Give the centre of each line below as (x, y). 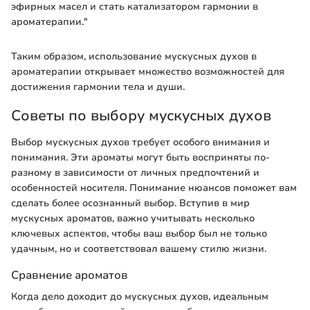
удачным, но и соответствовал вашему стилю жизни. (139, 248)
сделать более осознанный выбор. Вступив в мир (130, 203)
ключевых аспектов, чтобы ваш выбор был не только (139, 233)
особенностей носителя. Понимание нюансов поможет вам (154, 188)
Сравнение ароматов (70, 275)
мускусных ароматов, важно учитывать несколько (133, 218)
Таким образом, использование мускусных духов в (134, 56)
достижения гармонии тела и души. (98, 87)
